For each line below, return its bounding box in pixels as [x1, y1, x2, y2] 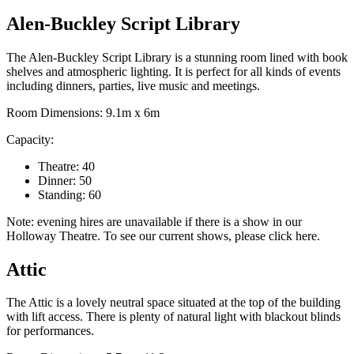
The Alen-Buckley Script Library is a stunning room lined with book [6, 50, 348, 64]
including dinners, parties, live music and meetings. [6, 78, 260, 92]
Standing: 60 [38, 187, 101, 201]
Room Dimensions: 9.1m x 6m [6, 105, 160, 119]
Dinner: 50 [38, 173, 92, 187]
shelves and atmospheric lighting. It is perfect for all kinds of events [6, 64, 341, 78]
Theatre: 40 [38, 159, 95, 173]
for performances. [6, 324, 94, 338]
